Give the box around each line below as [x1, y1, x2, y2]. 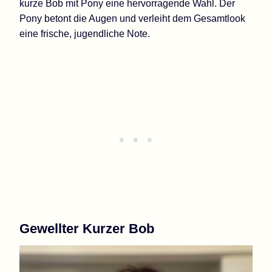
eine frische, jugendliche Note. [19, 28, 150, 39]
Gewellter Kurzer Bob [19, 220, 154, 236]
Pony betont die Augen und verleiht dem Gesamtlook [19, 13, 245, 24]
